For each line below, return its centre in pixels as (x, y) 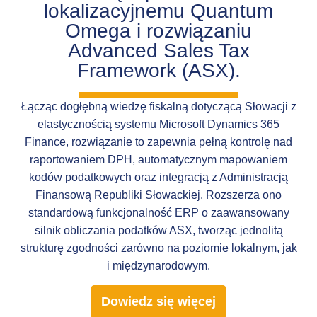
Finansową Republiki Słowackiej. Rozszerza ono (158, 195)
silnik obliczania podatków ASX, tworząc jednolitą (158, 231)
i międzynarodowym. (158, 266)
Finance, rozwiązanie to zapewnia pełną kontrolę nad (158, 142)
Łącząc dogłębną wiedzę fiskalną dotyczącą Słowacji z (158, 107)
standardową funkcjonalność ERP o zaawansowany (158, 213)
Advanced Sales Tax (158, 51)
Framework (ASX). (158, 71)
